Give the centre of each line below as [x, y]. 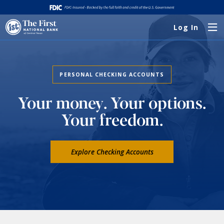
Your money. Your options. [112, 102]
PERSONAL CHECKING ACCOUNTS [112, 74]
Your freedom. [112, 119]
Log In [186, 27]
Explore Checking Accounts [112, 152]
